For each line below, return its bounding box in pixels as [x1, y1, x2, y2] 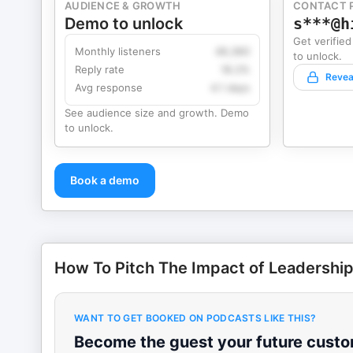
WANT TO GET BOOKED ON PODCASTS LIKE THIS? [74, 312, 317, 324]
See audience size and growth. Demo [65, 106, 249, 119]
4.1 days [210, 81, 250, 94]
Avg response [75, 81, 143, 94]
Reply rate [75, 63, 124, 76]
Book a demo [70, 173, 139, 187]
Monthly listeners [75, 45, 161, 58]
